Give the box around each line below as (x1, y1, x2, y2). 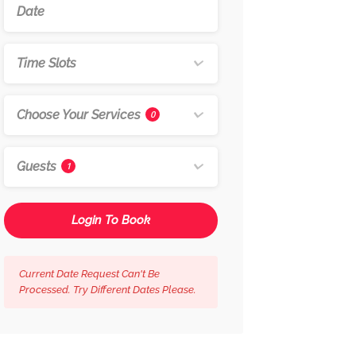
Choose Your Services (16, 107, 144, 122)
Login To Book (71, 213, 150, 227)
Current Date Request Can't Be (18, 268, 160, 280)
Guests (16, 159, 60, 174)
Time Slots (16, 56, 76, 71)
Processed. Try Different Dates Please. (18, 284, 196, 296)
